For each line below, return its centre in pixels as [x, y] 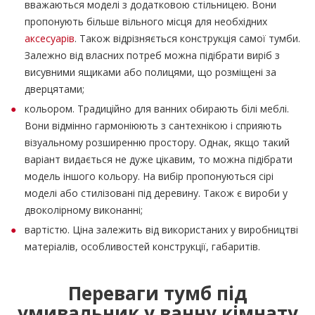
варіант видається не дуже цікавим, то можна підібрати [159, 159]
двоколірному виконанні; [84, 210]
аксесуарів [50, 38]
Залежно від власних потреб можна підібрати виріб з [152, 55]
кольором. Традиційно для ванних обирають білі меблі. [157, 109]
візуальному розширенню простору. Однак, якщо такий [157, 142]
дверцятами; [54, 89]
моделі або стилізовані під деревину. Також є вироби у [156, 193]
